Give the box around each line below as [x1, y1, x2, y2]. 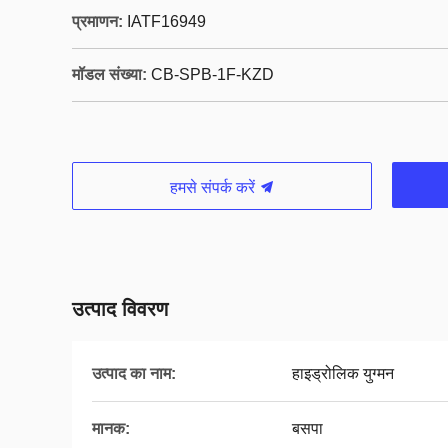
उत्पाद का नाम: [92, 365, 176, 382]
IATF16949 [127, 13, 206, 30]
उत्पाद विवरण [72, 298, 168, 320]
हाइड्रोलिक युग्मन [292, 365, 394, 382]
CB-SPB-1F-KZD [151, 66, 274, 83]
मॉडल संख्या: [72, 66, 147, 83]
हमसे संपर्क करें [169, 179, 259, 196]
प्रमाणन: [72, 13, 123, 30]
